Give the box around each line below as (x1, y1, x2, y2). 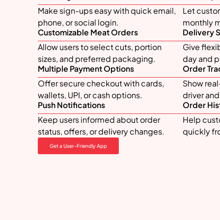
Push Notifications (38, 100, 105, 110)
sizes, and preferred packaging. (38, 54, 156, 64)
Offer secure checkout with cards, (38, 78, 164, 89)
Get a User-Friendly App (50, 142, 107, 149)
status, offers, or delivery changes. (38, 126, 165, 137)
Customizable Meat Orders (38, 27, 138, 37)
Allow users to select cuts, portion (38, 42, 162, 53)
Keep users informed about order (38, 114, 160, 125)
